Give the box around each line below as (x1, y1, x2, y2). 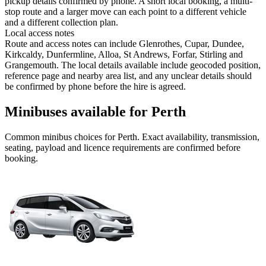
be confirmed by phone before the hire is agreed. (5, 81, 186, 92)
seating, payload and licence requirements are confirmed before (5, 142, 240, 153)
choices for (72, 132, 118, 142)
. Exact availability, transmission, (137, 132, 259, 142)
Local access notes (5, 28, 74, 39)
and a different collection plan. (5, 17, 118, 28)
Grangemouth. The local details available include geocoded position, (5, 60, 261, 71)
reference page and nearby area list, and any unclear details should (5, 71, 252, 81)
